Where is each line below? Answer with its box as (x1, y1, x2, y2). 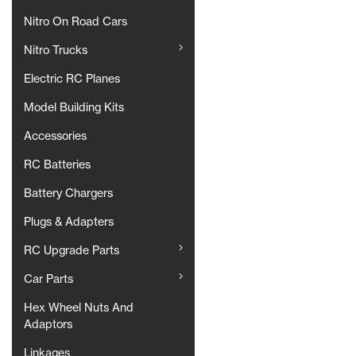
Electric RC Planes (24, 72, 120, 87)
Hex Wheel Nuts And (24, 300, 133, 315)
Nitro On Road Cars (24, 14, 127, 29)
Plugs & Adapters (24, 215, 114, 230)
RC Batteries (24, 157, 91, 172)
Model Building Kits (24, 100, 124, 115)
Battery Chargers (24, 186, 113, 201)
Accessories (24, 129, 87, 144)
